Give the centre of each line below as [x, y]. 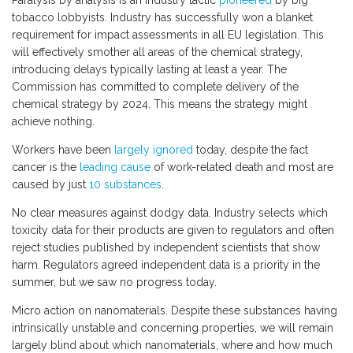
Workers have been [63, 150]
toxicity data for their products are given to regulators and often [173, 230]
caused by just [50, 185]
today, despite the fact [251, 150]
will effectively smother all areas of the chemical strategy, [157, 52]
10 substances [125, 185]
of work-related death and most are [242, 167]
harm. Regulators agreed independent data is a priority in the [166, 265]
